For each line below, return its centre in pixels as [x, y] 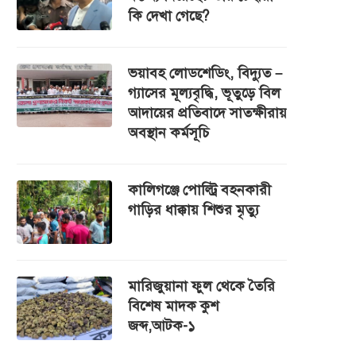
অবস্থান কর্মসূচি [168, 133]
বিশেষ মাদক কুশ [173, 306]
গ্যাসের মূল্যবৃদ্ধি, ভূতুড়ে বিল [204, 93]
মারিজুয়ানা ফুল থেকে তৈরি [201, 286]
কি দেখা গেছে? [168, 16]
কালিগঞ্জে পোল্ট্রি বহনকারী [199, 190]
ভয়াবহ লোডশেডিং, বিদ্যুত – [205, 73]
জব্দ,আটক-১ [162, 326]
